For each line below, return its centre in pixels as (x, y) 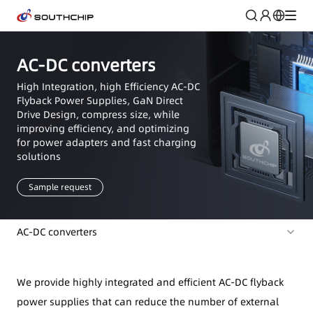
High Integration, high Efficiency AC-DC (108, 86)
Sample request (60, 187)
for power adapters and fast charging (107, 142)
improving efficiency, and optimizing (103, 128)
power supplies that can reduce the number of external (148, 301)
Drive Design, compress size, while (98, 114)
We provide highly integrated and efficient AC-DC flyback (150, 282)
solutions (39, 156)
